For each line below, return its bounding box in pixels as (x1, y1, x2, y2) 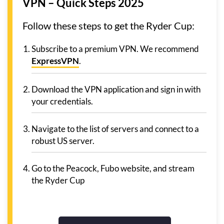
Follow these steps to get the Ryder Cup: (22, 19, 194, 32)
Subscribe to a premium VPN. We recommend (31, 43, 199, 54)
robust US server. (31, 135, 94, 146)
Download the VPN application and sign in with (31, 84, 200, 95)
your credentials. (31, 96, 93, 107)
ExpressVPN (31, 55, 79, 66)
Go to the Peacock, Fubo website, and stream (31, 163, 194, 174)
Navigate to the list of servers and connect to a (31, 123, 199, 134)
